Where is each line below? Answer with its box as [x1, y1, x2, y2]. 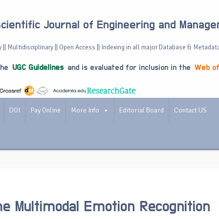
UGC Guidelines [12, 64, 64, 71]
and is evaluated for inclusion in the [65, 64, 193, 71]
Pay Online [30, 106, 61, 114]
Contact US [174, 106, 207, 114]
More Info [71, 106, 99, 114]
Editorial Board [119, 106, 164, 114]
